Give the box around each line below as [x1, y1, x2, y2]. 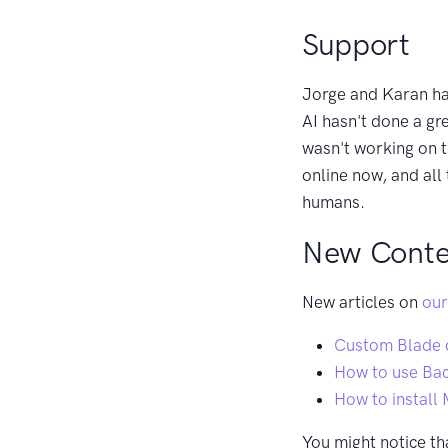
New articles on [302, 291, 422, 312]
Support [302, 25, 410, 63]
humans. [302, 191, 365, 212]
